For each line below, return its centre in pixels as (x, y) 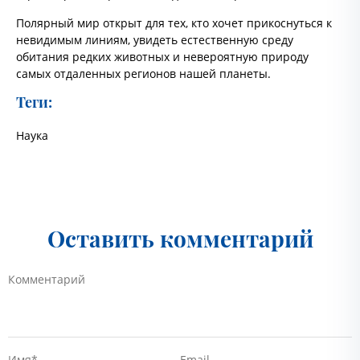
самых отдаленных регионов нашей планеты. (143, 74)
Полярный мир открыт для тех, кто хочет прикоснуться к (174, 23)
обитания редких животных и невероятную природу (162, 57)
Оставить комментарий (180, 238)
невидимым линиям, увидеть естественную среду (155, 40)
